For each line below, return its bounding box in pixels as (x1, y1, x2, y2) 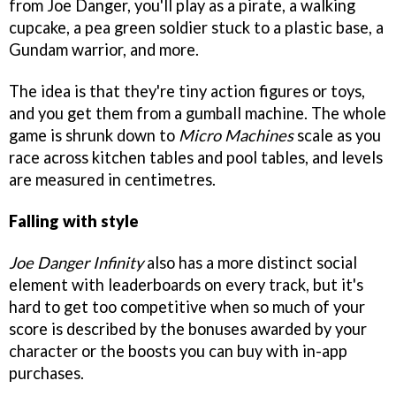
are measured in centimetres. (9, 170, 216, 190)
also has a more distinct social (143, 253, 357, 272)
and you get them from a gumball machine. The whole (9, 103, 386, 124)
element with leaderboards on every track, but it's (9, 275, 363, 294)
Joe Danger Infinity (9, 253, 143, 272)
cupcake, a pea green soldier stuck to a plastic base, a (9, 18, 384, 38)
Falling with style (9, 211, 139, 232)
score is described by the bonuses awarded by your (9, 319, 367, 339)
